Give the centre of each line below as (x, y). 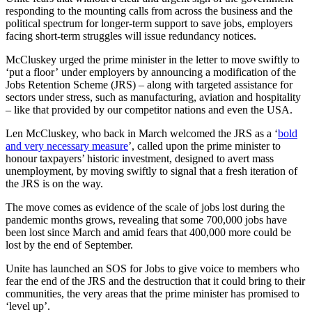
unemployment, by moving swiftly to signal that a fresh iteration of (151, 171)
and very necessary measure (67, 146)
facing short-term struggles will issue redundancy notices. (131, 36)
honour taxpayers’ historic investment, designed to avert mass (140, 158)
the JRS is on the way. (54, 183)
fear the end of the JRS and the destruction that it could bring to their (155, 281)
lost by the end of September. (69, 244)
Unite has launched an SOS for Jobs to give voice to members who (153, 268)
